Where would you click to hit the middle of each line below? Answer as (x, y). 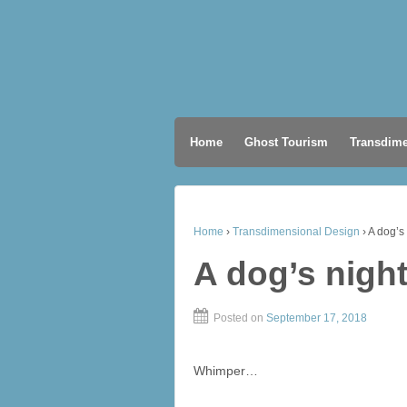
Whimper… (226, 371)
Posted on (240, 318)
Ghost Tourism (287, 142)
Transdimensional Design (296, 232)
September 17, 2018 (317, 318)
